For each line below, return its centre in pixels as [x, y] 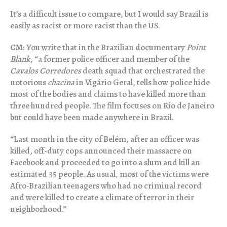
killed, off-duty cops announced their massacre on [101, 151]
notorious [29, 83]
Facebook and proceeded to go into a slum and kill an [105, 163]
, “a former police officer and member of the [110, 59]
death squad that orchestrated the [143, 71]
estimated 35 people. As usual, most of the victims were [109, 174]
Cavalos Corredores [46, 71]
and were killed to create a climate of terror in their [102, 198]
